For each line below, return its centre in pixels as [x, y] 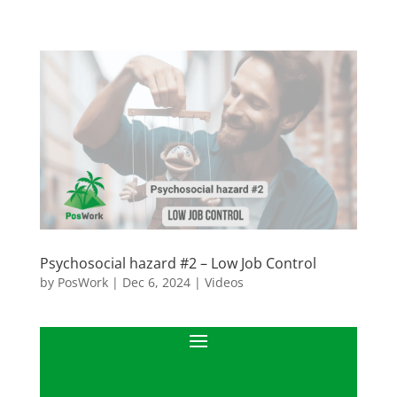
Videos [224, 282]
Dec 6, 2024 [156, 282]
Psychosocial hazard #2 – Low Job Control [178, 263]
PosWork [82, 282]
